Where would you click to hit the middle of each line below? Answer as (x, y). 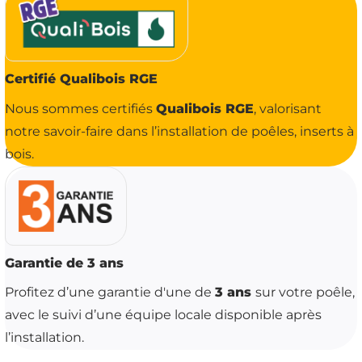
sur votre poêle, (305, 293)
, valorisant (287, 109)
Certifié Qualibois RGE (81, 80)
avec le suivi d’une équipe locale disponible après (163, 316)
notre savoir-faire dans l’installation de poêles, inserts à (179, 132)
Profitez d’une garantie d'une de (109, 293)
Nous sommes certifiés (80, 109)
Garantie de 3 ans (64, 263)
